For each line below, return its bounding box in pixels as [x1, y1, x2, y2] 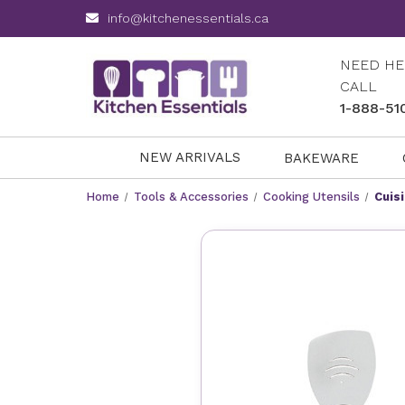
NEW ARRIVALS [138, 149, 240, 166]
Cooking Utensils [262, 190, 360, 203]
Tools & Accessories [134, 190, 249, 203]
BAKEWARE [284, 149, 360, 166]
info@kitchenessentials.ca [108, 11, 269, 25]
